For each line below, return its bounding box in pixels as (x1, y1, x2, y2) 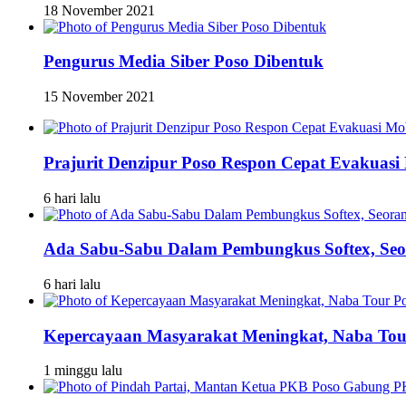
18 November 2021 (43, 2, 155, 18)
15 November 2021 (43, 89, 155, 105)
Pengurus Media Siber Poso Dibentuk (43, 52, 324, 72)
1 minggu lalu (43, 362, 122, 379)
